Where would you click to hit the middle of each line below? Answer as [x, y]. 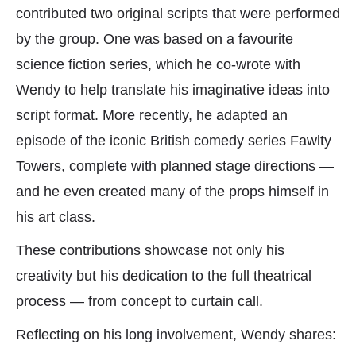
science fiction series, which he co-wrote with [158, 65]
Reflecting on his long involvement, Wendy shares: [176, 335]
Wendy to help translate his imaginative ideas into [173, 90]
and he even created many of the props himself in [172, 192]
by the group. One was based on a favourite [155, 39]
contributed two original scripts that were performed [178, 14]
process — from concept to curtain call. [139, 302]
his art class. [56, 217]
